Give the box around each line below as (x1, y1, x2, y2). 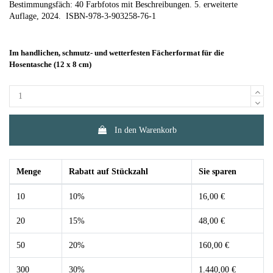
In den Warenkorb (114, 125, 177, 135)
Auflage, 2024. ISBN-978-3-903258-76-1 (9, 11, 156, 21)
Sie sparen (198, 167, 236, 176)
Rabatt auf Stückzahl (68, 167, 148, 176)
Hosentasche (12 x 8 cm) (9, 60, 91, 69)
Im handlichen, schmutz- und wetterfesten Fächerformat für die (9, 48, 224, 58)
